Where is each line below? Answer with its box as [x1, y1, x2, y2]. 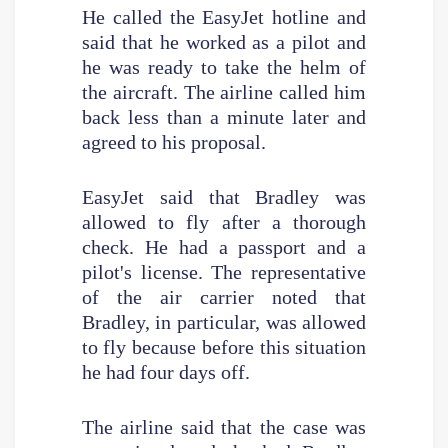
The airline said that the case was [81, 415, 367, 438]
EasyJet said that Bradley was [81, 185, 367, 208]
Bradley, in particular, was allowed [81, 310, 367, 333]
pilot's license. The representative [81, 260, 367, 283]
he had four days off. [81, 360, 250, 383]
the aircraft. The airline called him [81, 80, 367, 103]
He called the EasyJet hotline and [81, 5, 367, 28]
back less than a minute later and [81, 105, 367, 128]
